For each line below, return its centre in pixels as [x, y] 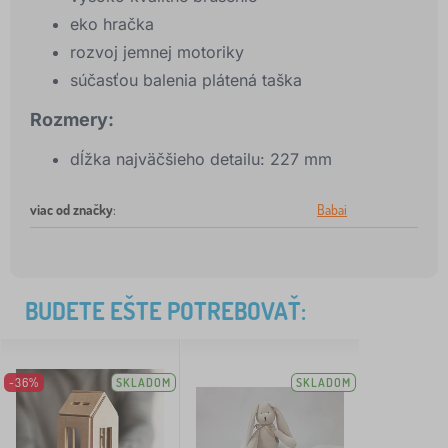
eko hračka [112, 24]
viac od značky [71, 210]
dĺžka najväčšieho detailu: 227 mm [201, 159]
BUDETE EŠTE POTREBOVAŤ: [165, 311]
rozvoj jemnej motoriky [157, 52]
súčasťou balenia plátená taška [186, 80]
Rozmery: [72, 120]
